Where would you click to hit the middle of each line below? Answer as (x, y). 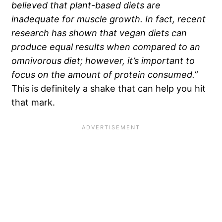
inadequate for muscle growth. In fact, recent (109, 19)
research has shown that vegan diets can (99, 33)
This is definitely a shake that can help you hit (109, 88)
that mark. (33, 102)
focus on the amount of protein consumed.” (105, 75)
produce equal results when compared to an (106, 47)
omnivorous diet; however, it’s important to (103, 61)
